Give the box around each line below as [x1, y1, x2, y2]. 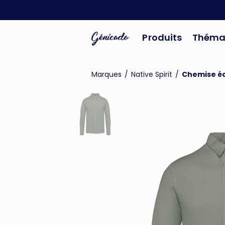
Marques [91, 69, 122, 79]
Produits [142, 31, 182, 44]
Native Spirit [131, 69, 172, 79]
